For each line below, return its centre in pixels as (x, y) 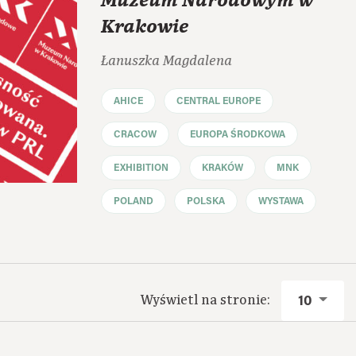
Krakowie (145, 27)
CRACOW (135, 135)
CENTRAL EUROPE (219, 101)
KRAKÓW (222, 168)
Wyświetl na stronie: (207, 300)
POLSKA (206, 201)
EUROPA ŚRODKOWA (238, 135)
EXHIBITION (141, 168)
